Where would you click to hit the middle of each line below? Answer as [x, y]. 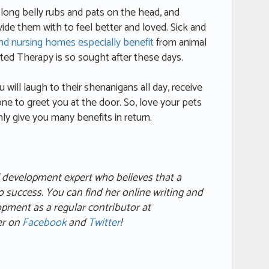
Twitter [104, 223]
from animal [180, 43]
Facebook [44, 223]
